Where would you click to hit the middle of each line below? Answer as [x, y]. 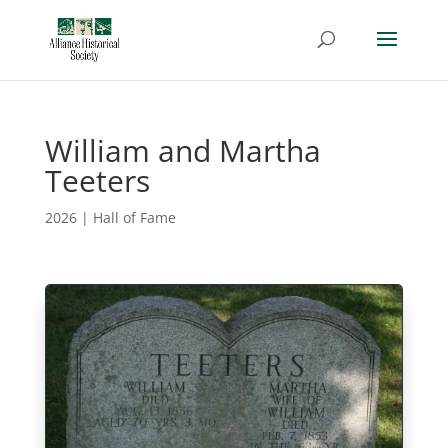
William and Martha [182, 150]
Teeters [97, 180]
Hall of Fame [134, 217]
